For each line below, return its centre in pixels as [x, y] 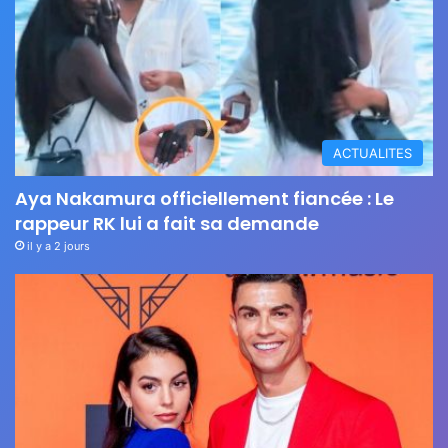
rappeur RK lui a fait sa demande [167, 223]
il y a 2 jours [58, 245]
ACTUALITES [372, 152]
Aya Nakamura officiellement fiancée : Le [204, 198]
